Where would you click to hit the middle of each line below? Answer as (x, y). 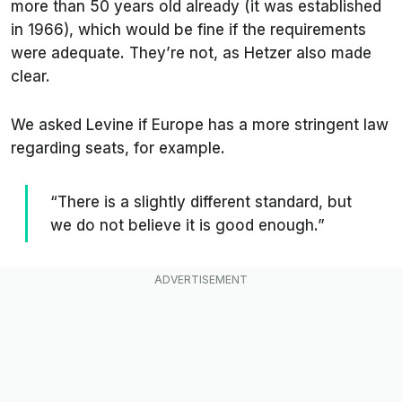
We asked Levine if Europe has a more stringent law (200, 125)
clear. (31, 76)
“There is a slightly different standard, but (201, 202)
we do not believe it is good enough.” (188, 225)
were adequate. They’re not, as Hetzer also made (191, 53)
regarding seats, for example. (120, 148)
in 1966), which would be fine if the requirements (188, 30)
